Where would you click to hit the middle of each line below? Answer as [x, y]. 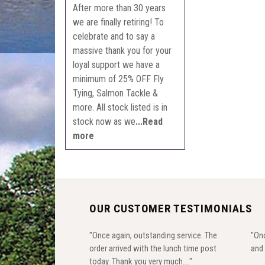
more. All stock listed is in [120, 107]
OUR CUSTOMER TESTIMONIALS [170, 208]
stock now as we [104, 121]
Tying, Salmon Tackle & [116, 93]
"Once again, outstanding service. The [153, 235]
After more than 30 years [119, 8]
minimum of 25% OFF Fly [119, 79]
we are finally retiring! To [119, 22]
